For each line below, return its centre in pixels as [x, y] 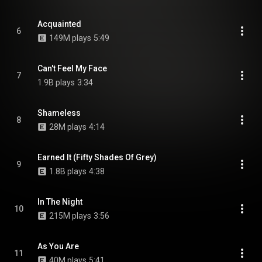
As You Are [58, 246]
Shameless [59, 113]
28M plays [68, 127]
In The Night [60, 202]
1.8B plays [68, 171]
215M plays [70, 216]
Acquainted [59, 24]
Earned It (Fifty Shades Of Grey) [97, 157]
